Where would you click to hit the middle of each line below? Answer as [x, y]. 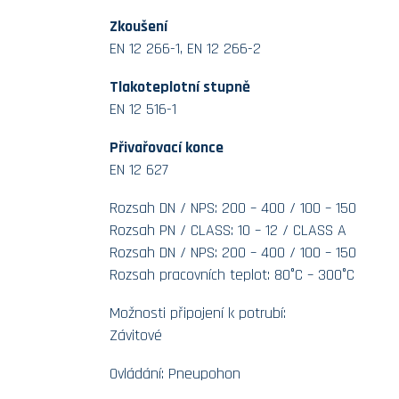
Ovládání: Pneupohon [175, 373]
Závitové [135, 335]
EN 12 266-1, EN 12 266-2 [185, 48]
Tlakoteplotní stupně [179, 86]
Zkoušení [138, 26]
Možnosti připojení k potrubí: [197, 313]
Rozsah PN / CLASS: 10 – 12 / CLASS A [228, 230]
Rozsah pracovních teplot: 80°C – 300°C [232, 274]
